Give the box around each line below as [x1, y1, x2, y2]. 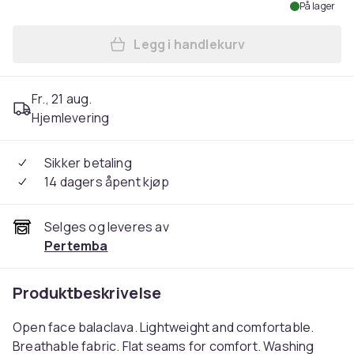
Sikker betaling [44, 154, 132, 171]
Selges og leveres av [44, 218, 169, 235]
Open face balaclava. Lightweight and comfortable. [13, 318, 314, 336]
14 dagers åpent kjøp [44, 173, 169, 190]
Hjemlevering [32, 109, 110, 126]
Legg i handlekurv [134, 36, 246, 53]
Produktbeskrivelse [13, 282, 161, 303]
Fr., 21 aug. [32, 90, 92, 107]
